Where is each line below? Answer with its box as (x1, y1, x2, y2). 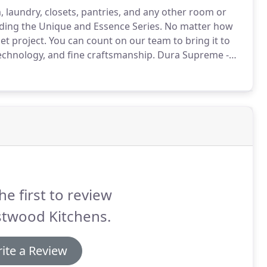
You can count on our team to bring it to (46, 34, 230, 47)
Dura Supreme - (155, 48, 229, 61)
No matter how (162, 20, 233, 33)
